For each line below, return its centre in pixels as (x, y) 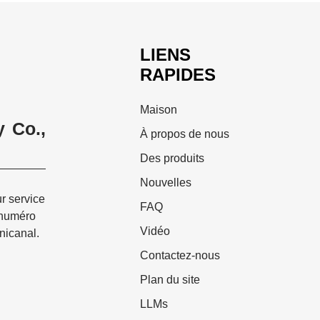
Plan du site (170, 280)
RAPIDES (178, 75)
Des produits (172, 159)
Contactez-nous (180, 256)
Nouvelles (166, 183)
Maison (159, 110)
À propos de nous (185, 134)
